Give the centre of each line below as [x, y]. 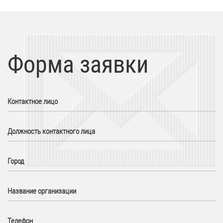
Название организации [42, 191]
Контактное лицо [33, 102]
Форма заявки [78, 64]
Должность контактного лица [51, 131]
